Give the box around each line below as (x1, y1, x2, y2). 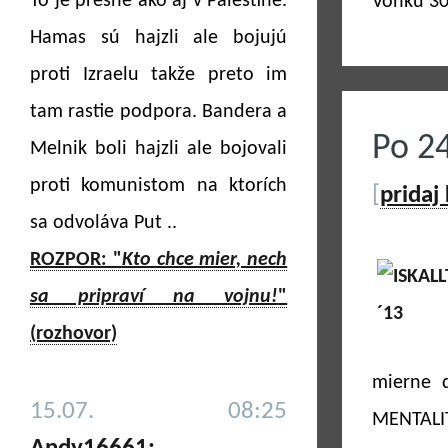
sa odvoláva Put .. (30, 213, 177, 233)
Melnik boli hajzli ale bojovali (30, 139, 288, 159)
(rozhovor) (30, 324, 117, 344)
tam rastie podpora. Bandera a (30, 102, 288, 122)
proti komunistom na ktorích (30, 176, 288, 196)
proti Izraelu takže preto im (30, 65, 288, 85)
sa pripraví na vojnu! (30, 287, 279, 307)
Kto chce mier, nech (121, 250, 288, 270)
